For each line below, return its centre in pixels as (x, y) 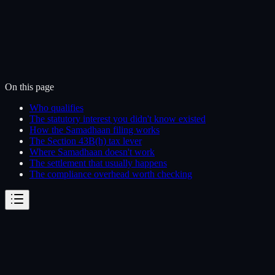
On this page (29, 87)
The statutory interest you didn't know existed (118, 118)
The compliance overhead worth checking (111, 174)
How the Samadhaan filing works (95, 130)
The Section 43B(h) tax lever (86, 141)
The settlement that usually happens (98, 163)
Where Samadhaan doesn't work (92, 152)
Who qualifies (56, 107)
